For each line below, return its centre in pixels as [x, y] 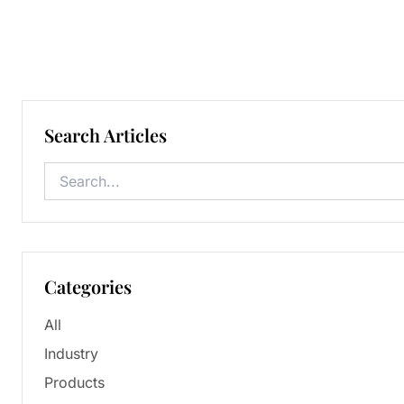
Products [74, 382]
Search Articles [106, 135]
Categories [88, 286]
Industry [71, 353]
